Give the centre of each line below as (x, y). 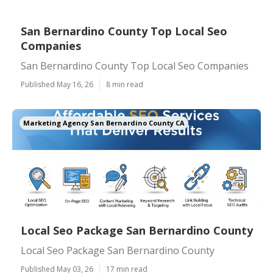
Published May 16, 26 (57, 84)
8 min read (125, 84)
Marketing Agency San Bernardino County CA (104, 123)
